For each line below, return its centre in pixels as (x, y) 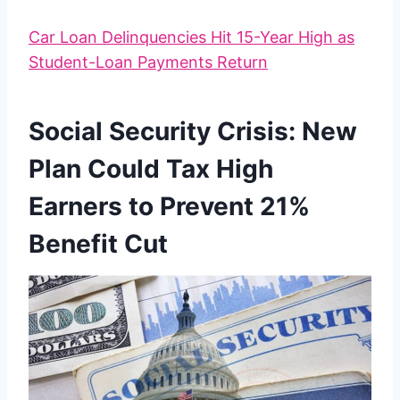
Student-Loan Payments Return (148, 62)
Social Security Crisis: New (193, 132)
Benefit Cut (98, 244)
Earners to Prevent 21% (169, 207)
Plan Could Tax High (151, 169)
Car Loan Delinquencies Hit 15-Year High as (192, 37)
